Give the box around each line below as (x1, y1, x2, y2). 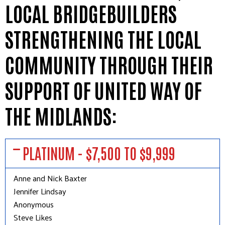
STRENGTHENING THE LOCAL (5, 26, 201, 52)
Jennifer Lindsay (14, 184, 66, 199)
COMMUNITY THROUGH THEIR (5, 51, 213, 78)
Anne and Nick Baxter (14, 171, 87, 186)
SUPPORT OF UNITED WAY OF (5, 77, 202, 103)
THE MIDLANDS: (5, 102, 117, 129)
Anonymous (14, 197, 54, 212)
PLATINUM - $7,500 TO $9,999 (23, 143, 176, 163)
